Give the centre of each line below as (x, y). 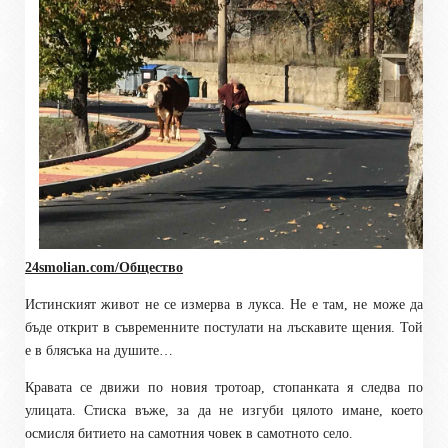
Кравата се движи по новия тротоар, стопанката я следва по (224, 387)
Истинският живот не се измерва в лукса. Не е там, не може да (224, 304)
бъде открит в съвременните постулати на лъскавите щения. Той (224, 327)
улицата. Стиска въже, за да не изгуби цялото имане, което (224, 410)
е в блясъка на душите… (99, 350)
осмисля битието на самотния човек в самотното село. (189, 433)
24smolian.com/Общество (104, 267)
